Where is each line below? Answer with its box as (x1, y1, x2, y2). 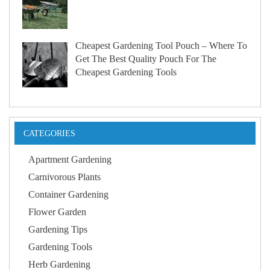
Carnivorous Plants (28, 172, 101, 182)
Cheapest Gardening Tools (75, 67, 177, 78)
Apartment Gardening (28, 154, 112, 165)
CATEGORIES (23, 128, 75, 139)
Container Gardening (28, 189, 109, 199)
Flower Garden (28, 207, 87, 217)
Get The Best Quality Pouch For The (75, 54, 217, 64)
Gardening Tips (28, 224, 88, 234)
